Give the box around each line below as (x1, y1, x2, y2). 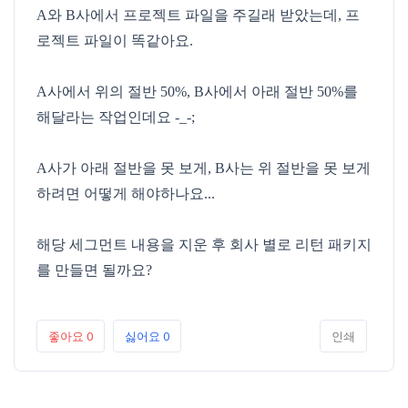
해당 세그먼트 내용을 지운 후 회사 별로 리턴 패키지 (36, 237, 372, 252)
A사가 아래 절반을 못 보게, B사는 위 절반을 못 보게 (36, 160, 371, 176)
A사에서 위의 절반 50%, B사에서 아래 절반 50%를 (36, 84, 358, 99)
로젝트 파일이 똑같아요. (36, 33, 193, 48)
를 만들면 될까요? (36, 262, 152, 278)
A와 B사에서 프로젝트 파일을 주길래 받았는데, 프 (36, 7, 360, 23)
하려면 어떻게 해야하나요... (36, 186, 215, 201)
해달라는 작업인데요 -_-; (36, 109, 195, 125)
